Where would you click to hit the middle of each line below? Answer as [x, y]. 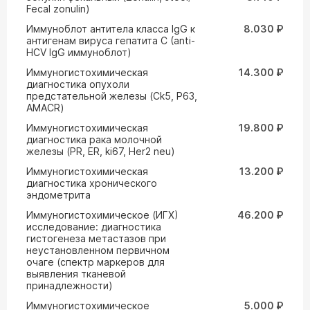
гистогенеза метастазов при [96, 238]
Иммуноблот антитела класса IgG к [111, 29]
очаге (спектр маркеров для [95, 262]
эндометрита [58, 195]
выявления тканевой [76, 274]
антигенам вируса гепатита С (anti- [111, 40]
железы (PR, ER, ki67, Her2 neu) [101, 151]
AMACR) [45, 108]
